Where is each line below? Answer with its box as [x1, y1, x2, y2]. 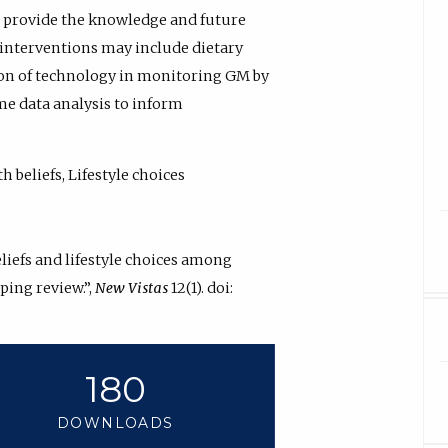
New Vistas [95, 278, 168, 297]
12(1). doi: [168, 278, 233, 297]
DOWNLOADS [57, 414, 174, 433]
